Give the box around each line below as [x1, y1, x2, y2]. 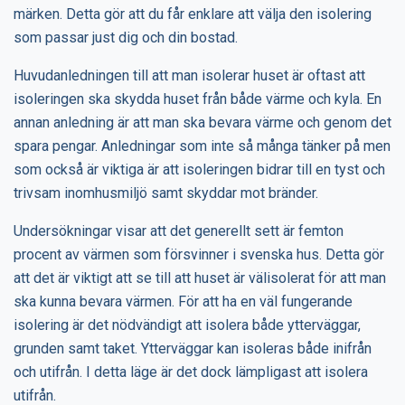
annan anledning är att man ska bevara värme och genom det [14, 114, 391, 131]
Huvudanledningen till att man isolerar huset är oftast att [14, 67, 365, 84]
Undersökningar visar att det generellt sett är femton [14, 222, 344, 240]
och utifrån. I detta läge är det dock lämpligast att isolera [14, 363, 368, 381]
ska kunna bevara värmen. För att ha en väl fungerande [14, 293, 353, 310]
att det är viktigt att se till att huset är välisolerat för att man [14, 269, 386, 287]
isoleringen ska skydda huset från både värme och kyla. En [14, 90, 381, 108]
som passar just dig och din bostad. [14, 29, 238, 46]
